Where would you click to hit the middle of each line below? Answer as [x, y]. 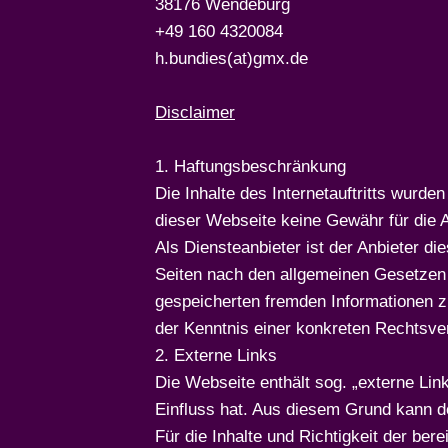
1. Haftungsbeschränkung [250, 166]
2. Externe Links [216, 355]
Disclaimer [195, 112]
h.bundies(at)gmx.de [231, 58]
